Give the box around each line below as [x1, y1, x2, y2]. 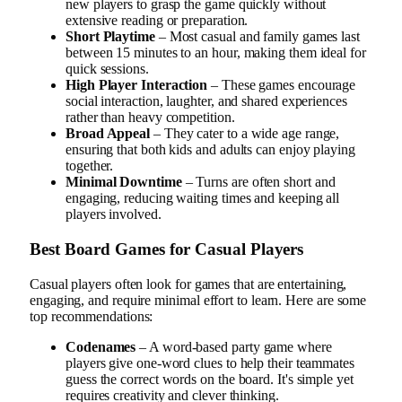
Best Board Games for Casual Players [30, 239, 304, 258]
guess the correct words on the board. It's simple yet [66, 371, 354, 387]
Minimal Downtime [66, 174, 182, 190]
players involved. [66, 206, 162, 223]
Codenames [66, 338, 136, 354]
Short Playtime [66, 29, 155, 45]
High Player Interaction [66, 77, 208, 93]
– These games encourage [207, 77, 356, 93]
